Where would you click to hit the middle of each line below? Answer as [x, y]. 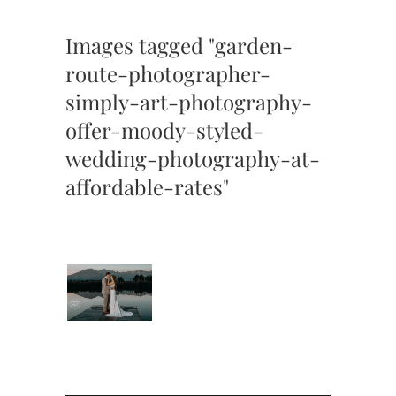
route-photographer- [168, 73]
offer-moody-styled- [164, 129]
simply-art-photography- [189, 101]
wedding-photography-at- [193, 158]
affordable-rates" [147, 186]
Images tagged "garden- [179, 45]
